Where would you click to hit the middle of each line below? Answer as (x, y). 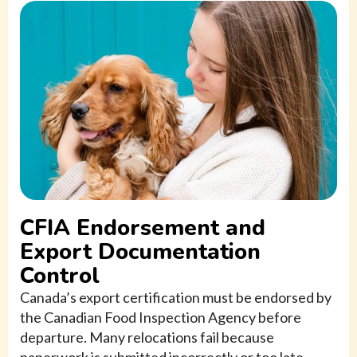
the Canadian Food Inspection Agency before (161, 318)
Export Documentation (140, 252)
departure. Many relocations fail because (147, 337)
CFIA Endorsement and (143, 228)
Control (60, 276)
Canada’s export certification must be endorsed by (176, 298)
